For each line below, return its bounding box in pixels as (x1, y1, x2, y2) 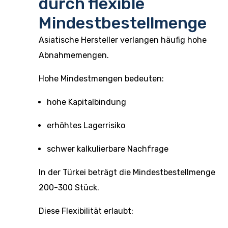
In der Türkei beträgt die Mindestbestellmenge (39, 167, 215, 177)
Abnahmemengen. (39, 50, 109, 60)
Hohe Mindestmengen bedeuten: (39, 74, 164, 83)
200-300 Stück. (39, 183, 99, 192)
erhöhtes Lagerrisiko (47, 121, 125, 130)
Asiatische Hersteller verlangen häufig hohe (39, 35, 207, 45)
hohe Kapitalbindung (47, 97, 126, 107)
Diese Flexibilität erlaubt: (39, 206, 133, 216)
